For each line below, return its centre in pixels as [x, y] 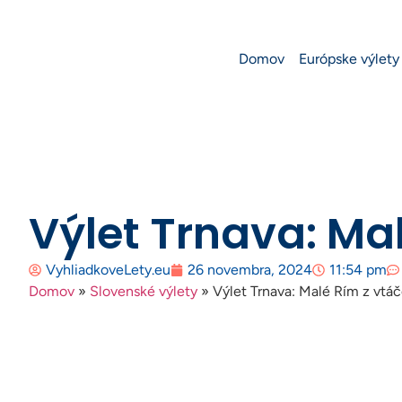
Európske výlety [349, 59]
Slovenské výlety [144, 291]
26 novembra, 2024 [250, 270]
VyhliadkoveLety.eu [108, 270]
